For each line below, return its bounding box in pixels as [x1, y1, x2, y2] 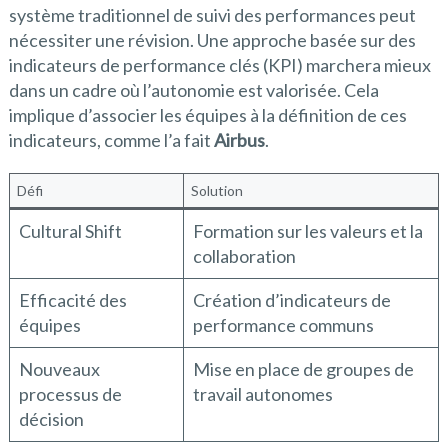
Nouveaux [18, 357, 100, 380]
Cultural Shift [18, 219, 122, 242]
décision [18, 407, 84, 430]
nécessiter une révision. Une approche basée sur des [8, 28, 416, 51]
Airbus [213, 128, 265, 151]
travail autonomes [192, 382, 333, 405]
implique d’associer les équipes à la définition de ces [8, 103, 407, 126]
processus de [18, 382, 122, 405]
